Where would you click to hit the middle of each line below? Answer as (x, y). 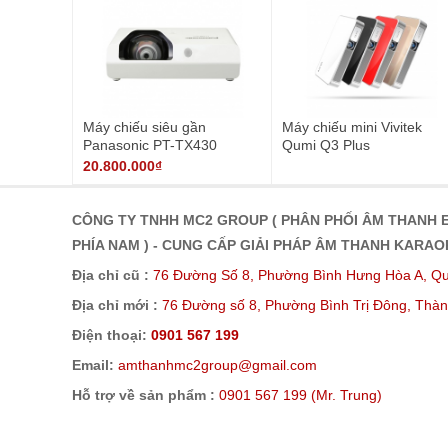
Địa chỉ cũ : (110, 275)
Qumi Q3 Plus (325, 144)
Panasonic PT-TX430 (150, 144)
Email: (93, 365)
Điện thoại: (109, 335)
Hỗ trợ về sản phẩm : (145, 395)
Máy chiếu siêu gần (144, 126)
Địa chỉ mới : (115, 305)
